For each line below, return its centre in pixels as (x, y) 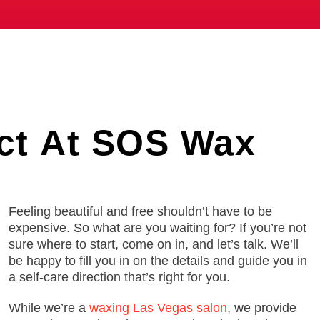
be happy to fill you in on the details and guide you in (158, 261)
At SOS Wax (148, 143)
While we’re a (49, 308)
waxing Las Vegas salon (158, 308)
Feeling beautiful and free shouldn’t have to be (140, 211)
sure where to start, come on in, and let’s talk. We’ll (154, 244)
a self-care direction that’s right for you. (119, 277)
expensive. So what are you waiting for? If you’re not (157, 228)
